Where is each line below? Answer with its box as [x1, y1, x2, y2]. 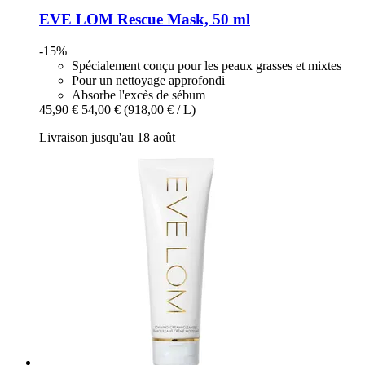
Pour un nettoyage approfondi [72, 73, 225, 88]
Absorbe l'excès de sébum [72, 88, 205, 103]
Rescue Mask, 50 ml [113, 11, 250, 29]
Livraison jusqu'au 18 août [39, 130, 175, 145]
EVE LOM [39, 11, 113, 29]
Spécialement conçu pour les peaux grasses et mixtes [72, 59, 341, 73]
